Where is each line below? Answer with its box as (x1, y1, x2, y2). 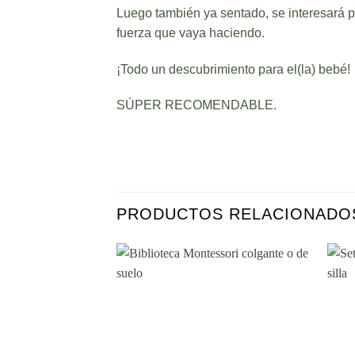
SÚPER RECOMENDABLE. (116, 98, 277, 113)
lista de (268, 332, 300, 342)
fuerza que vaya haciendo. (116, 25, 265, 40)
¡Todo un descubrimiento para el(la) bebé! (116, 62, 350, 76)
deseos (268, 343, 300, 353)
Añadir (269, 310, 299, 320)
